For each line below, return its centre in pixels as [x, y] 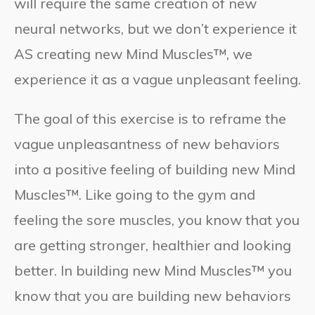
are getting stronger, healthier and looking [153, 245]
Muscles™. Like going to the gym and [135, 195]
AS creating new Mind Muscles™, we [133, 54]
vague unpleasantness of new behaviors [147, 144]
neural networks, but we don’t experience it [155, 29]
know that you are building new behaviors [153, 296]
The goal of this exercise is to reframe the [150, 119]
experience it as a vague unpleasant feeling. [157, 79]
